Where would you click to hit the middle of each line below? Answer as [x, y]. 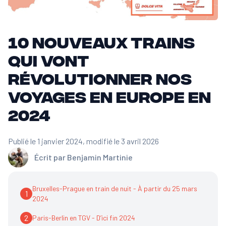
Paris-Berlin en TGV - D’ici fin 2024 [84, 217]
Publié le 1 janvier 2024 [45, 141]
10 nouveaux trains [101, 41]
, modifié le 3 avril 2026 [121, 141]
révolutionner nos [100, 77]
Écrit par [50, 157]
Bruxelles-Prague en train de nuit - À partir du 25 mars [115, 188]
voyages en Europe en [109, 96]
